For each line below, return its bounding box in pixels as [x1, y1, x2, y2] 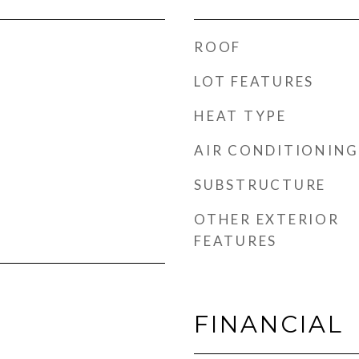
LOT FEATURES [194, 73, 314, 90]
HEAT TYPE [194, 107, 287, 124]
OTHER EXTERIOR [194, 211, 340, 228]
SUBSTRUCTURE [194, 176, 326, 193]
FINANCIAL [194, 310, 344, 338]
